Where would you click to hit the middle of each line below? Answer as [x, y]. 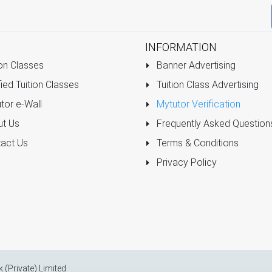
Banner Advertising [195, 65]
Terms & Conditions [196, 143]
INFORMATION [181, 47]
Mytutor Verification [198, 104]
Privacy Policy [185, 162]
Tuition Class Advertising [206, 84]
